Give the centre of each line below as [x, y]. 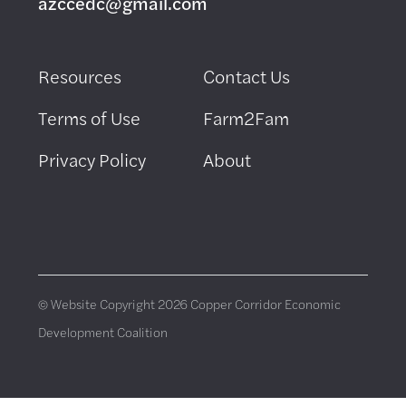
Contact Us [246, 75]
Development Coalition [103, 331]
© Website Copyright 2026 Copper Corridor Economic [189, 303]
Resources [80, 75]
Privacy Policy [92, 159]
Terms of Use [89, 117]
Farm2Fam [246, 117]
